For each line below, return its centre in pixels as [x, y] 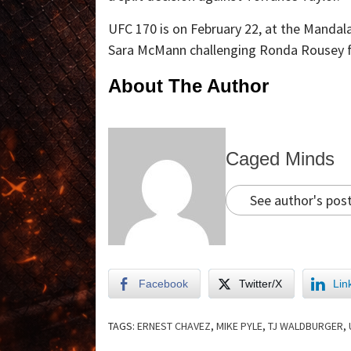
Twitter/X [261, 283]
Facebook [163, 283]
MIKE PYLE [239, 326]
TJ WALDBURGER [306, 326]
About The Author [188, 85]
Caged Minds [280, 159]
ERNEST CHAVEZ [174, 326]
